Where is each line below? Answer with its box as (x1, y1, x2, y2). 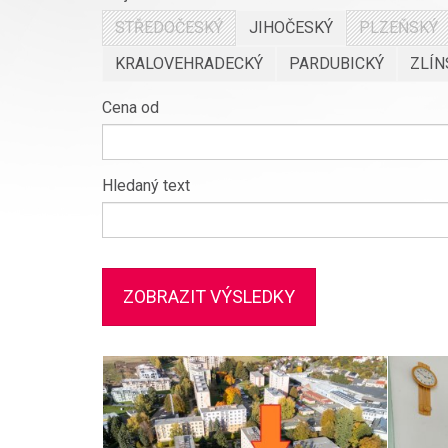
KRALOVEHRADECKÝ (115, 54, 263, 73)
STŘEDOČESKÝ (115, 18, 223, 37)
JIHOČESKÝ (249, 18, 333, 37)
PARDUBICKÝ (289, 54, 384, 73)
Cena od (102, 98, 159, 117)
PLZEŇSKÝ (359, 18, 438, 37)
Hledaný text (102, 176, 190, 195)
